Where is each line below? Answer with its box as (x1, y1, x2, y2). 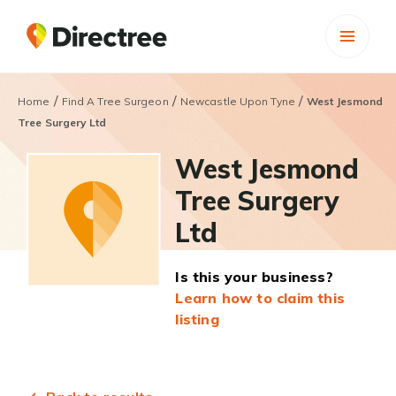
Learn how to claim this (175, 289, 345, 307)
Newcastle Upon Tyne (179, 95, 295, 108)
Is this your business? (175, 268, 333, 286)
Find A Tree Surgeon (61, 95, 169, 108)
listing (175, 310, 219, 328)
